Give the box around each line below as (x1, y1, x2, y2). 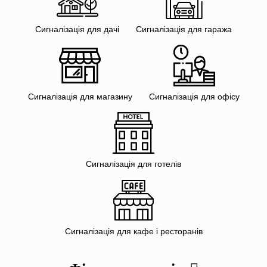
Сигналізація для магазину (27, 92, 132, 102)
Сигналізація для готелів (86, 159, 181, 169)
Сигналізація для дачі (35, 24, 119, 35)
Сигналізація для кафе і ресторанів (64, 226, 203, 237)
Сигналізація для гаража (136, 24, 232, 35)
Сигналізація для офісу (148, 92, 240, 102)
